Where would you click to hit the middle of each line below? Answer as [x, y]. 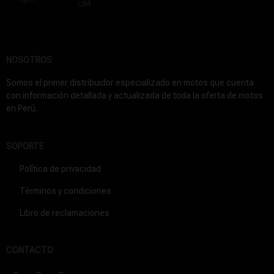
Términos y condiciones [65, 191]
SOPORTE [25, 146]
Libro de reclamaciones [65, 213]
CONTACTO [30, 250]
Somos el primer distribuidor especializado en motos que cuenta [130, 83]
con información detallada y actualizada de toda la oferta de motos [135, 96]
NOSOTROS [29, 60]
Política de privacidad [60, 169]
